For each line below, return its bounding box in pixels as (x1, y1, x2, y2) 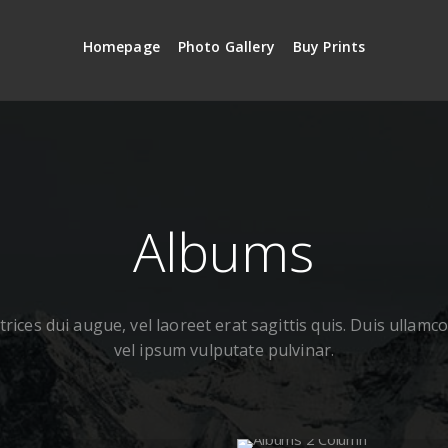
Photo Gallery (177, 37, 275, 56)
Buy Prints (292, 37, 366, 56)
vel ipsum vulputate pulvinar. (113, 339, 335, 361)
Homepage (82, 37, 160, 56)
